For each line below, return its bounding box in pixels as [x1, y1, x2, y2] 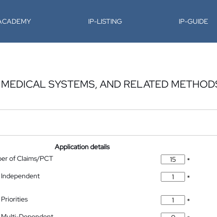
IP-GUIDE [179, 17, 209, 26]
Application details [55, 142, 110, 151]
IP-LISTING [88, 17, 122, 26]
